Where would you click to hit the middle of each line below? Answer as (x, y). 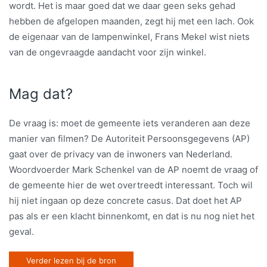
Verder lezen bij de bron (71, 260)
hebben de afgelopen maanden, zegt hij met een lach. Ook (131, 21)
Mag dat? (41, 94)
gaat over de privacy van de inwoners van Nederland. (121, 154)
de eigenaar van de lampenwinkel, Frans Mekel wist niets (129, 36)
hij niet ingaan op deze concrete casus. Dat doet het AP (125, 200)
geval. (21, 231)
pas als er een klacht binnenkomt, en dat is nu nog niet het (132, 216)
